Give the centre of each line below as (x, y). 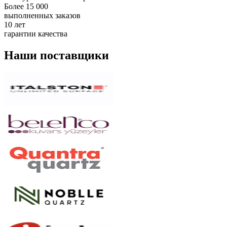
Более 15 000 (26, 6)
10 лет (15, 24)
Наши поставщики (56, 55)
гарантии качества (36, 33)
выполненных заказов (42, 15)
